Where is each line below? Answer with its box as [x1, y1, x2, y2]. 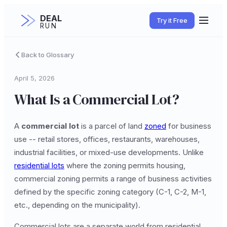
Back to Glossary [21, 50, 74, 59]
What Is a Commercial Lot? [14, 90, 179, 109]
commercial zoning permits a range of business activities [14, 174, 212, 183]
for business [166, 121, 211, 131]
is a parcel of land [79, 121, 144, 131]
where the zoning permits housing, [64, 161, 185, 170]
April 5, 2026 [14, 74, 55, 82]
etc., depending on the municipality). [14, 200, 140, 210]
